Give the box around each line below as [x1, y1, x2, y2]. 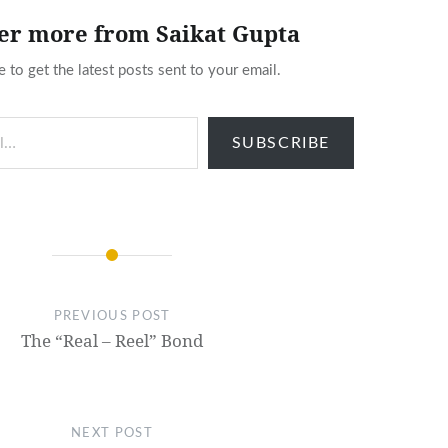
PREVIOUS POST [53, 309, 171, 323]
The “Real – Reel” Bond [20, 328, 203, 352]
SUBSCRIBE [231, 134, 330, 151]
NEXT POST [71, 426, 153, 440]
